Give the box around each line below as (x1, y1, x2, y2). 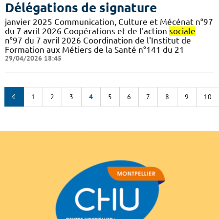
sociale (169, 26, 196, 36)
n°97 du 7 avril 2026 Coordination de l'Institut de (5, 35, 191, 45)
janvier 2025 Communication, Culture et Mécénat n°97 (5, 17, 213, 26)
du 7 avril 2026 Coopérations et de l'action (5, 26, 169, 36)
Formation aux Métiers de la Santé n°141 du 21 (5, 44, 184, 54)
